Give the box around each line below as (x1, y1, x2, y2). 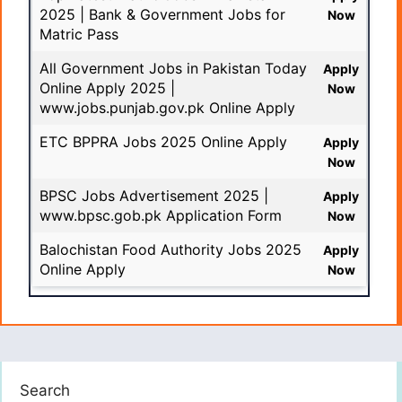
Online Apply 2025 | (39, 79, 175, 98)
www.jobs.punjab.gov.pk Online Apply (39, 99, 295, 118)
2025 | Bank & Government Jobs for (39, 5, 285, 24)
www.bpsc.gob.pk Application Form (39, 206, 282, 225)
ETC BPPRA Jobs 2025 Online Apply (39, 133, 287, 152)
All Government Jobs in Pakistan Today (39, 59, 307, 78)
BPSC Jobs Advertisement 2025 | (39, 187, 268, 205)
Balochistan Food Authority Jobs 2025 (39, 240, 301, 259)
